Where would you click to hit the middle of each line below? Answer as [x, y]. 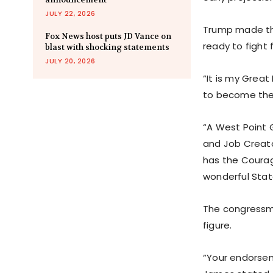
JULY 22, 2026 [70, 14]
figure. [218, 225]
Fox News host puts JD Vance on [108, 37]
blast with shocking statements [107, 48]
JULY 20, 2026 [70, 61]
